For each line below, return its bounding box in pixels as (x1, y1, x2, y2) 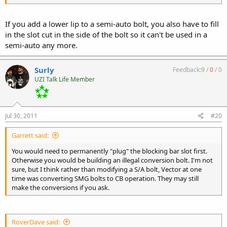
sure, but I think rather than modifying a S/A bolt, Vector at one (12, 164, 202, 174)
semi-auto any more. (5, 40, 78, 50)
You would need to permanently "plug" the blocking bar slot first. (12, 146, 207, 156)
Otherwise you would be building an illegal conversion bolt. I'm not (12, 155, 213, 165)
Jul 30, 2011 (5, 111, 37, 120)
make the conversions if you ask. (12, 182, 109, 192)
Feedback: (173, 65, 201, 74)
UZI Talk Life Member (34, 74, 95, 84)
